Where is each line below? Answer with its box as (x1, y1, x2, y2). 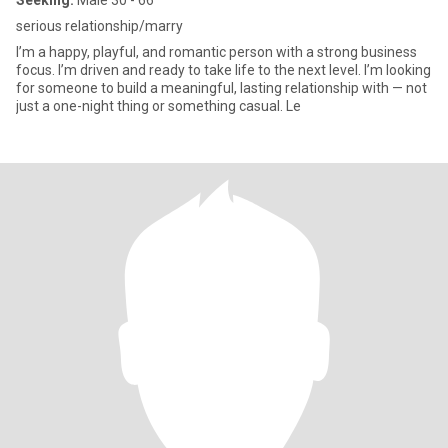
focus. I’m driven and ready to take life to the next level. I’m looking (16, 62, 431, 78)
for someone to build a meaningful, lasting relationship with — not (16, 80, 427, 96)
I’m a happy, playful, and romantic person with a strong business (16, 44, 417, 60)
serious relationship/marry (16, 18, 183, 34)
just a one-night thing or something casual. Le (16, 98, 301, 114)
